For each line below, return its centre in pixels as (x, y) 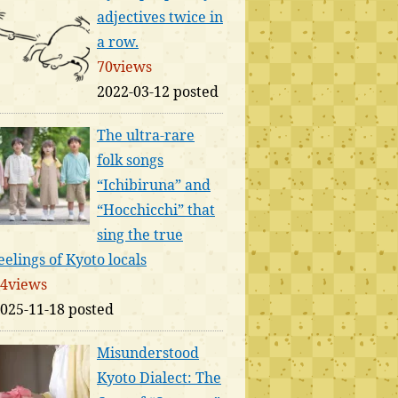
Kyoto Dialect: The (159, 378)
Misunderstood (148, 353)
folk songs (130, 160)
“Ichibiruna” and (154, 185)
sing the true (140, 235)
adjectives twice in (160, 17)
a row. (118, 42)
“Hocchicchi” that (156, 210)
